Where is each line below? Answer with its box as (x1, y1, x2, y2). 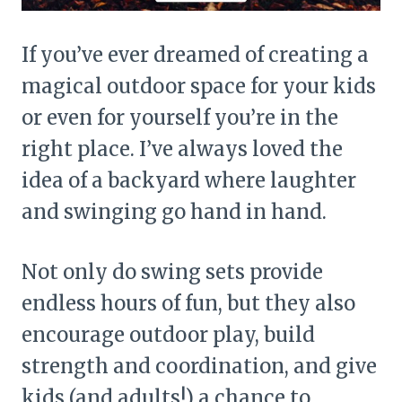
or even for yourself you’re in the (22, 105, 338, 131)
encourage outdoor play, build (22, 322, 315, 348)
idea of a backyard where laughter (22, 168, 356, 194)
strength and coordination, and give (22, 354, 377, 380)
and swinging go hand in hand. (22, 199, 327, 225)
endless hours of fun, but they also (22, 291, 355, 317)
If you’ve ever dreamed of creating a (22, 42, 369, 68)
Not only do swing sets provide (22, 259, 323, 285)
